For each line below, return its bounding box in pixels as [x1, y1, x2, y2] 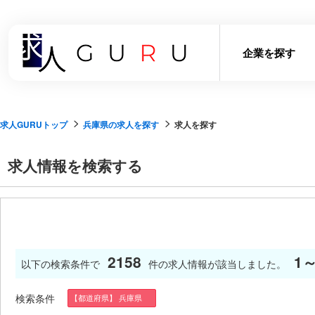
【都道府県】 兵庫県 [70, 292, 150, 304]
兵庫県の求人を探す [83, 118, 159, 131]
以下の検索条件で [21, 257, 100, 271]
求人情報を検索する [7, 155, 143, 176]
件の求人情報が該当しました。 [148, 257, 286, 271]
